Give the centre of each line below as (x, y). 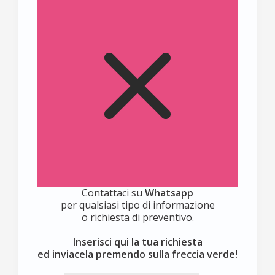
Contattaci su (113, 192)
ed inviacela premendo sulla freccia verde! (137, 254)
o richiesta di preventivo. (137, 217)
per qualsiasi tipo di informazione (137, 205)
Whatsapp (169, 192)
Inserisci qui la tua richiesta (137, 242)
